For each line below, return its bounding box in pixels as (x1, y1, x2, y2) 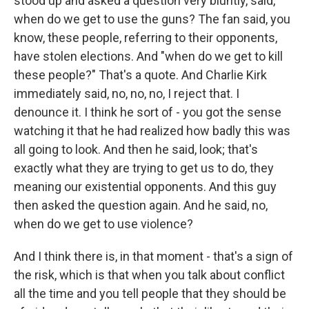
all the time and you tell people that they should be (14, 286, 286, 301)
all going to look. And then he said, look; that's (14, 142, 258, 157)
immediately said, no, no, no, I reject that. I (14, 86, 239, 101)
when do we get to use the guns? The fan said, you (14, 12, 290, 26)
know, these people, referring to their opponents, (14, 30, 277, 45)
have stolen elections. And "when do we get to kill (14, 49, 283, 63)
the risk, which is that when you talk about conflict (14, 268, 285, 282)
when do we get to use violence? (14, 217, 193, 231)
